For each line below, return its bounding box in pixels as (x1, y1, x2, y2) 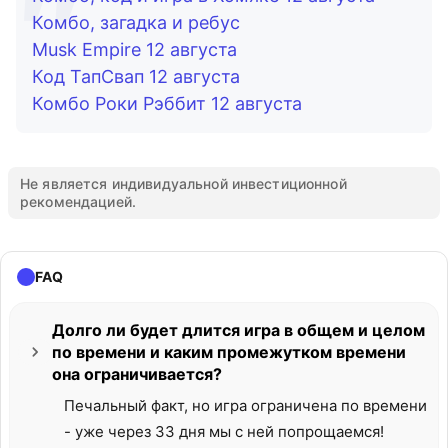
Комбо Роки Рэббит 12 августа (32, 93, 302, 114)
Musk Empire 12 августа (32, 39, 237, 60)
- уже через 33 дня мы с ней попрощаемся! (64, 422, 384, 441)
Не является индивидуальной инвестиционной (20, 175, 347, 192)
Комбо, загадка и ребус (32, 12, 240, 33)
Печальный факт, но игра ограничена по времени (64, 396, 427, 415)
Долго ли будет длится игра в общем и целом (52, 320, 425, 340)
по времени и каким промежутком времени (52, 342, 406, 362)
